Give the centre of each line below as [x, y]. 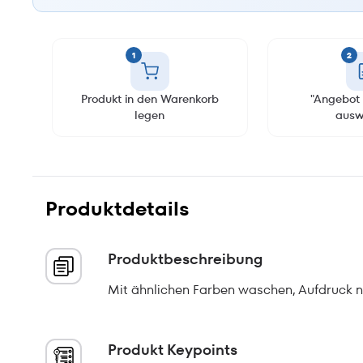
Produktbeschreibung [185, 259]
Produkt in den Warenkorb [149, 99]
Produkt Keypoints [173, 350]
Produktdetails [117, 209]
